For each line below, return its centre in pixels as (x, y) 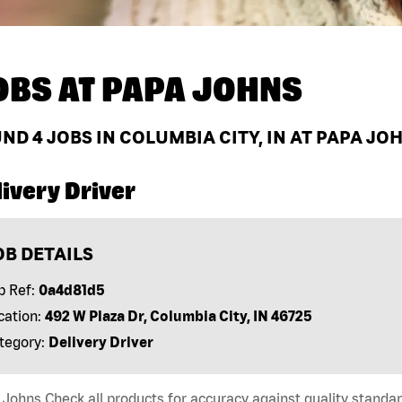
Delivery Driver (100, 342)
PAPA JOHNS (202, 90)
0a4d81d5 (71, 290)
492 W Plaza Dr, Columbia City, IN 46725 (178, 316)
